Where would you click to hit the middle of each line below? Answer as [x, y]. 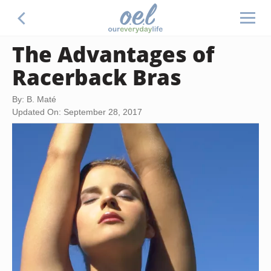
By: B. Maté [34, 99]
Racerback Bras [97, 77]
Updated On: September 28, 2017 [77, 112]
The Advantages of [113, 54]
